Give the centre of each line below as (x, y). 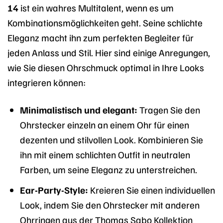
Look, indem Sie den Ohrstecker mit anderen (110, 205)
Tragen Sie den (168, 109)
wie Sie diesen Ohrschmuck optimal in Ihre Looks (106, 67)
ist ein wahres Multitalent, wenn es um (96, 7)
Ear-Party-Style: (54, 190)
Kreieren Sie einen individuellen (151, 190)
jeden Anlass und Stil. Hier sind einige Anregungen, (109, 52)
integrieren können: (47, 82)
